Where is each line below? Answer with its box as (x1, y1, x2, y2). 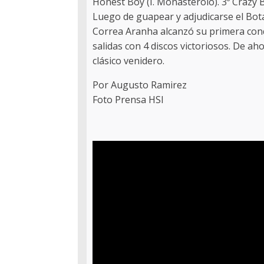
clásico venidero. (93, 54, 164, 68)
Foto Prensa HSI (93, 93, 164, 107)
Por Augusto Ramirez (93, 78, 187, 92)
